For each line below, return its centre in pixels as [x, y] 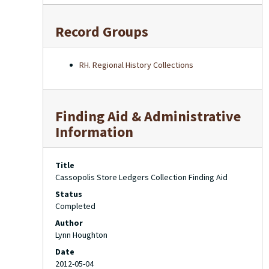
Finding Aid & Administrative [148, 116]
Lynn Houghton [81, 235]
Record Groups [102, 32]
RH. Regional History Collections [136, 65]
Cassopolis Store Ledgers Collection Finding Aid [141, 177]
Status [69, 194]
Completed [75, 206]
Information [94, 132]
